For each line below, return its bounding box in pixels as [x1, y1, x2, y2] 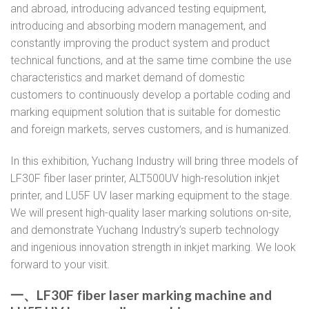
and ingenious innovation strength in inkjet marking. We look [10, 240, 296, 254]
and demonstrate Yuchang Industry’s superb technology [10, 223, 279, 237]
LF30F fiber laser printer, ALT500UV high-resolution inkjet [10, 171, 279, 185]
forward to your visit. [10, 257, 110, 271]
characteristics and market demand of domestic [10, 70, 245, 84]
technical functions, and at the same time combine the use [10, 53, 292, 67]
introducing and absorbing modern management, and [10, 19, 266, 32]
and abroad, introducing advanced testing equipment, [10, 1, 266, 15]
